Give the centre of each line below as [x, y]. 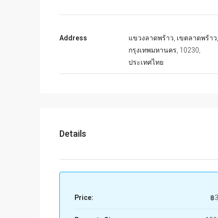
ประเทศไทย [146, 62]
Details [73, 133]
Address [73, 38]
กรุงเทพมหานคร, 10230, [164, 50]
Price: [84, 197]
